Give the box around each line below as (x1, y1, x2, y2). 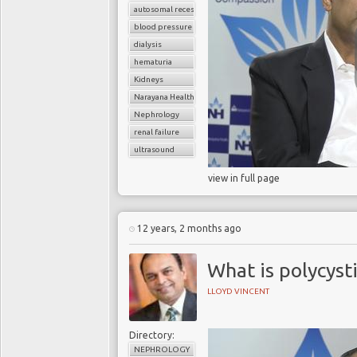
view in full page (208, 173, 280, 183)
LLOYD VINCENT (207, 287, 269, 296)
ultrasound (134, 145, 175, 154)
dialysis (134, 40, 162, 49)
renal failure (134, 127, 179, 136)
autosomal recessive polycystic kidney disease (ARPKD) (134, 5, 339, 14)
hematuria (134, 57, 172, 66)
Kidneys (134, 75, 163, 84)
